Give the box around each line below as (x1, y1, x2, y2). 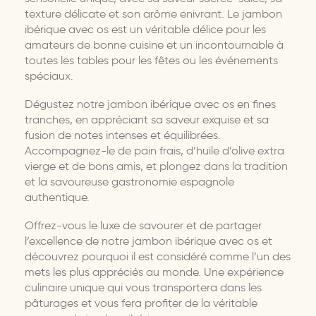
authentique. (25, 190, 90, 204)
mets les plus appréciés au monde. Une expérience (25, 265, 284, 279)
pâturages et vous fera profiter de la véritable (25, 296, 257, 310)
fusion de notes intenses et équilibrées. (25, 128, 221, 142)
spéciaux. (25, 68, 73, 83)
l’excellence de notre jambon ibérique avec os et (25, 233, 272, 248)
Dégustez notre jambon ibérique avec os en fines (25, 97, 276, 111)
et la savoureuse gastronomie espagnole (25, 174, 234, 188)
